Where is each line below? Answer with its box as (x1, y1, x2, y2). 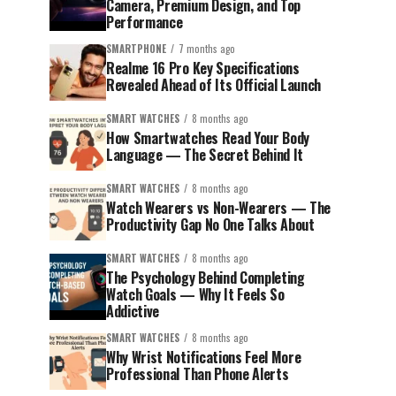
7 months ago (179, 42, 235, 56)
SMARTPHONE (106, 42, 166, 56)
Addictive (106, 301, 160, 322)
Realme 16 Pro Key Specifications (106, 57, 300, 79)
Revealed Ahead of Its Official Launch (106, 74, 322, 95)
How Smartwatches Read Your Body (106, 127, 310, 148)
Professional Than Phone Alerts (106, 363, 289, 385)
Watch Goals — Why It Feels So (106, 284, 285, 305)
